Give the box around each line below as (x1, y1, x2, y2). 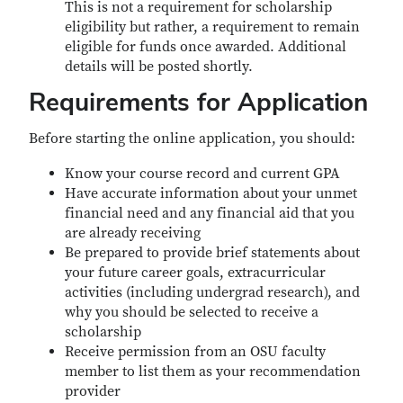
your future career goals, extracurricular (65, 264, 326, 282)
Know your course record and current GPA (65, 165, 340, 183)
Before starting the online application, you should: (29, 130, 355, 148)
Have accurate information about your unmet (65, 184, 357, 202)
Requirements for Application (29, 85, 368, 118)
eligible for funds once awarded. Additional (65, 38, 346, 56)
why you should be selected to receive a (65, 303, 318, 321)
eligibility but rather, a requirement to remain (65, 18, 360, 36)
